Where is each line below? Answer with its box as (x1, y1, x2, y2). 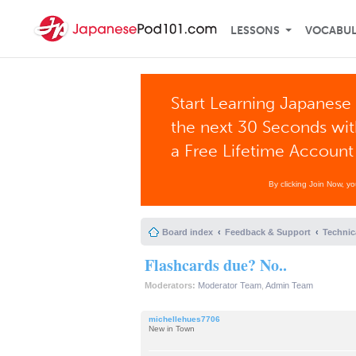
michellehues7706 (149, 314, 220, 323)
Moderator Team (198, 281, 261, 290)
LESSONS (230, 24, 280, 37)
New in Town (149, 323, 195, 333)
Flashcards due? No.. (145, 253, 287, 277)
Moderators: (145, 281, 195, 290)
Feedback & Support (225, 227, 311, 237)
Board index (162, 227, 213, 237)
